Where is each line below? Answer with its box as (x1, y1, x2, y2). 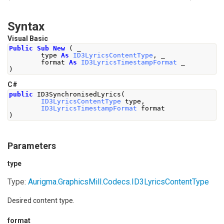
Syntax (7, 19, 44, 33)
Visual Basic (7, 34, 48, 42)
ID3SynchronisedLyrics (33, 90, 121, 98)
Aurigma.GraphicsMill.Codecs (28, 177, 130, 186)
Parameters (7, 140, 56, 151)
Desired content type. (7, 196, 74, 204)
